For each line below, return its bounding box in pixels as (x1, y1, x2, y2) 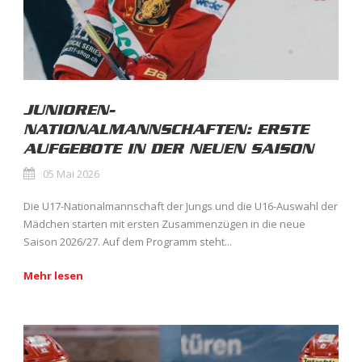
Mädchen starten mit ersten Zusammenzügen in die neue (23, 217, 305, 232)
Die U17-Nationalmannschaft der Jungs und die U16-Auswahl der (23, 199, 338, 214)
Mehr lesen (23, 268, 83, 284)
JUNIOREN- (23, 101, 115, 120)
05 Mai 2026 (43, 166, 99, 182)
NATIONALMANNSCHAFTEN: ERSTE (23, 120, 309, 139)
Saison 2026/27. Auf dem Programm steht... (23, 234, 232, 250)
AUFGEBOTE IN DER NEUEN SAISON (23, 140, 314, 158)
